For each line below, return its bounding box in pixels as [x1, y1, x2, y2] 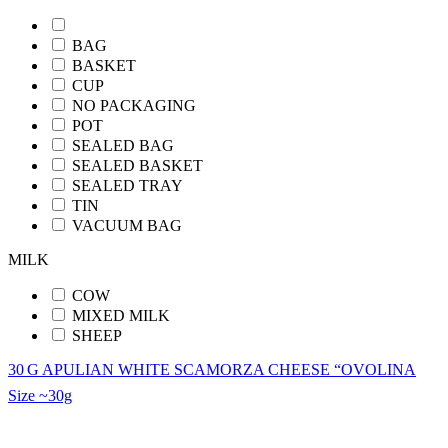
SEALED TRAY [72, 177, 183, 194]
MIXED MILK [72, 307, 170, 324]
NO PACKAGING [72, 97, 196, 114]
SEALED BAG [72, 137, 174, 154]
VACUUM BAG [72, 217, 182, 234]
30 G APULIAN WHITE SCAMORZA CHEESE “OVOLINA [8, 361, 416, 378]
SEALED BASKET [72, 157, 203, 174]
